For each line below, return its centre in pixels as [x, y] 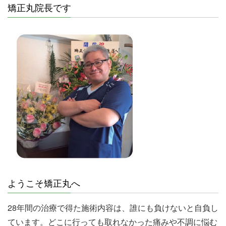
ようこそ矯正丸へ [44, 184]
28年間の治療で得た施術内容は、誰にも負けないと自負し [113, 208]
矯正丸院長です [39, 8]
